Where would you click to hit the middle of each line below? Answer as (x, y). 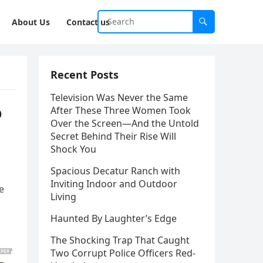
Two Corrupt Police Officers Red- (123, 253)
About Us (31, 22)
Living (63, 197)
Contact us (88, 22)
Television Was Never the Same (119, 97)
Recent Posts (85, 75)
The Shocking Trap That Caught (120, 240)
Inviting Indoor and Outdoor (114, 184)
